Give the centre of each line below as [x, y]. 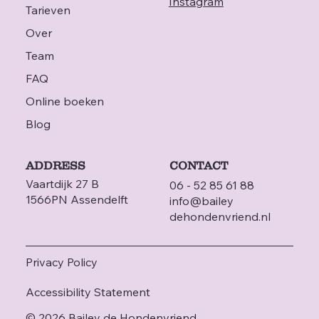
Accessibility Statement [88, 292]
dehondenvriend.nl [220, 217]
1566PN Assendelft [77, 200]
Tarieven [48, 10]
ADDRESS [55, 165]
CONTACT [198, 165]
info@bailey [201, 201]
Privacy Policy [61, 262]
